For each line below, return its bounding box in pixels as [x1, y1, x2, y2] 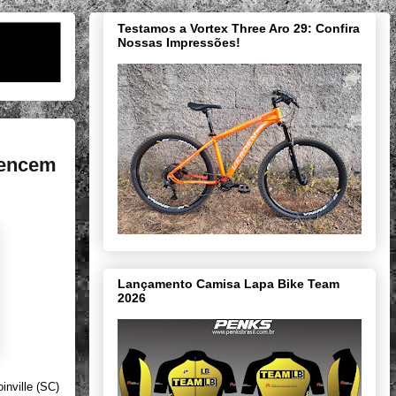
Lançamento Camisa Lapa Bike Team [118, 277, 339, 292]
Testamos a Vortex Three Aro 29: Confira [118, 20, 360, 35]
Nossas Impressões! [118, 34, 240, 49]
